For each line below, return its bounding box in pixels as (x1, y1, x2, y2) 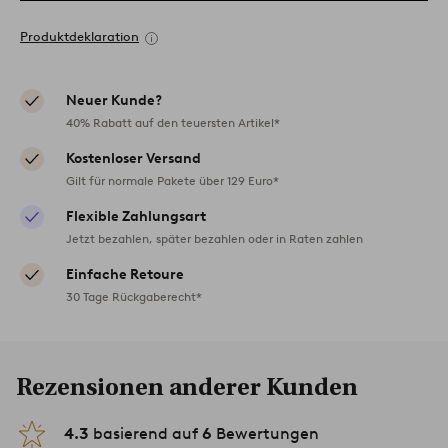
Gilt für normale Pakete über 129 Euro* (66, 172, 279, 188)
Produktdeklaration (20, 28, 139, 44)
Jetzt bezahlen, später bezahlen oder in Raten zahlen (66, 230, 363, 246)
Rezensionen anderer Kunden (16, 372, 358, 401)
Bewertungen (212, 423, 319, 443)
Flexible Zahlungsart (66, 207, 206, 225)
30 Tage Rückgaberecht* (66, 288, 202, 304)
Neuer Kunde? (66, 91, 162, 109)
